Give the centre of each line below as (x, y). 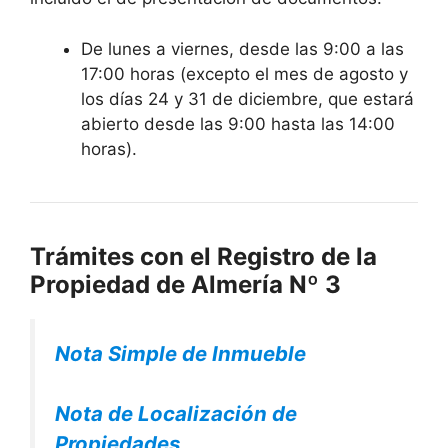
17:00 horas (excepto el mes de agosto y (244, 73)
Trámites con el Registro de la (203, 256)
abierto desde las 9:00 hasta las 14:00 (238, 123)
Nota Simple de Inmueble (180, 353)
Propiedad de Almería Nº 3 (185, 284)
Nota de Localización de (176, 414)
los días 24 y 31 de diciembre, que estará (247, 98)
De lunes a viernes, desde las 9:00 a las (242, 48)
